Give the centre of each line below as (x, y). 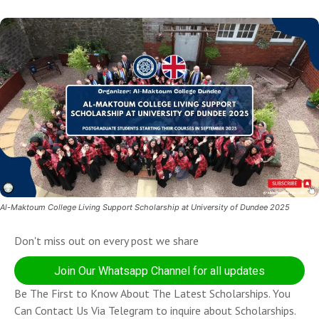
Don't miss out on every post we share (106, 241)
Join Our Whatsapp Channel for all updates (159, 271)
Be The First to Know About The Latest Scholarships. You (152, 294)
